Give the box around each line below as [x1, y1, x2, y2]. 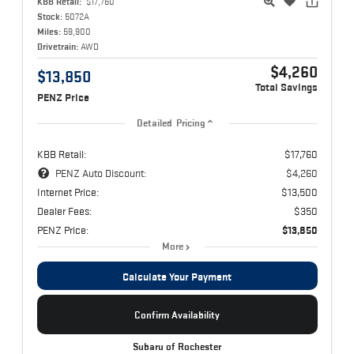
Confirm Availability [134, 308, 220, 321]
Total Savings [254, 81, 318, 94]
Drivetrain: [36, 41, 78, 52]
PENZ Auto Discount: [55, 167, 146, 180]
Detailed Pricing [136, 118, 206, 130]
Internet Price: [36, 186, 99, 199]
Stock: [36, 11, 62, 22]
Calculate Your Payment [122, 270, 232, 284]
